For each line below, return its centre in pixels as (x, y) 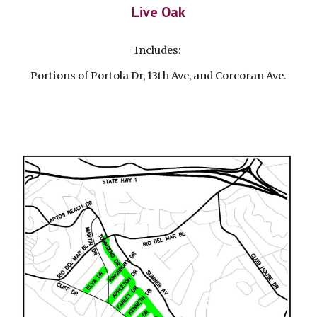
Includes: (158, 51)
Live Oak (158, 12)
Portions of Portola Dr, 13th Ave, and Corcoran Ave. (158, 76)
